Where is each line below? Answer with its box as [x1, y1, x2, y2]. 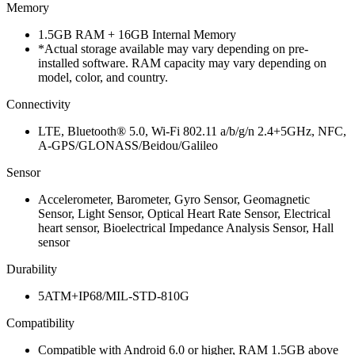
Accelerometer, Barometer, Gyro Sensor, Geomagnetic [38, 192, 310, 206]
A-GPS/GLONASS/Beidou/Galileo [38, 138, 218, 152]
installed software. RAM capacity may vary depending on [38, 55, 326, 70]
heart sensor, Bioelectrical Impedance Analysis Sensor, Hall [38, 220, 334, 235]
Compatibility [6, 315, 74, 330]
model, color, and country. [38, 70, 168, 84]
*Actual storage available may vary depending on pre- [38, 41, 308, 55]
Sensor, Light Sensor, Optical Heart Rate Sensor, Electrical [38, 206, 330, 220]
